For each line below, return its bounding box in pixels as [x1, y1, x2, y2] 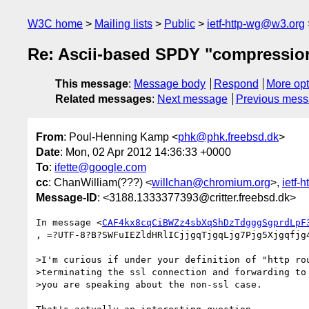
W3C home [28, 18, 83, 30]
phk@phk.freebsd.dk [178, 130, 279, 143]
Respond [213, 78, 259, 90]
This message [55, 78, 128, 90]
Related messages [55, 93, 152, 106]
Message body [134, 78, 206, 90]
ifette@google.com [54, 161, 146, 173]
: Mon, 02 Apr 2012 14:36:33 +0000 [60, 146, 231, 158]
